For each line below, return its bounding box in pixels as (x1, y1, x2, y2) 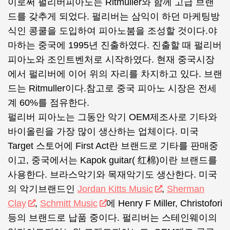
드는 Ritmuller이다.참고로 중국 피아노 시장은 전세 (8, 83, 217, 93)
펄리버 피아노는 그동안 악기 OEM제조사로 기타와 (8, 112, 217, 122)
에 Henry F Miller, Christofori (106, 198, 222, 208)
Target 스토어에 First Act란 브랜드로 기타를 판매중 (8, 141, 218, 151)
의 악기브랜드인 (8, 184, 78, 194)
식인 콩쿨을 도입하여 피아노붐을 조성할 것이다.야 (8, 26, 217, 36)
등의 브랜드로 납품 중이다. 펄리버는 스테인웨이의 (8, 213, 217, 223)
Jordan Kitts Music (78, 184, 153, 194)
